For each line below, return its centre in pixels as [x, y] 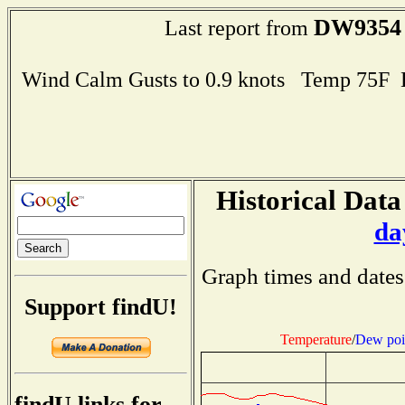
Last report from [239, 28]
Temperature [316, 339]
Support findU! [101, 306]
